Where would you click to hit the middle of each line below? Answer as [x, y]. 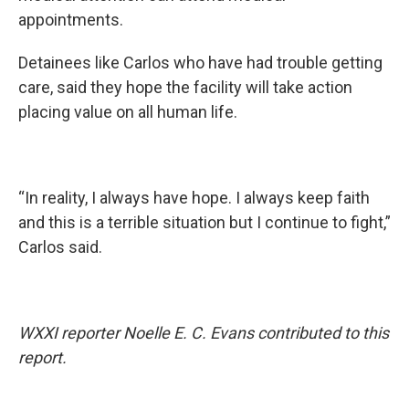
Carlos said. [60, 247]
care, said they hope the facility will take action [185, 87]
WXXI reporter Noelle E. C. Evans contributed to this [204, 333]
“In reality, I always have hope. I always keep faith [194, 198]
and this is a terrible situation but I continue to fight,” [204, 222]
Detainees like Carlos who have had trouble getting [200, 63]
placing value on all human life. [128, 112]
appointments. [71, 20]
